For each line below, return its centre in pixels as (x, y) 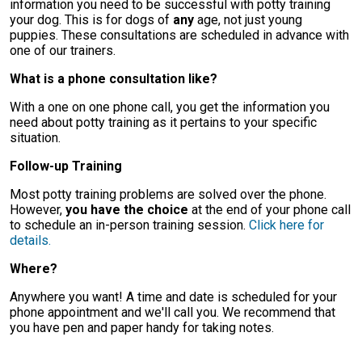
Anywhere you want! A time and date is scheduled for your (173, 297)
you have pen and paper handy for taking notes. (142, 328)
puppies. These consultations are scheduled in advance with (179, 35)
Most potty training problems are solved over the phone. (168, 194)
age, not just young (248, 20)
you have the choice (127, 210)
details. (30, 240)
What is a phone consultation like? (114, 79)
